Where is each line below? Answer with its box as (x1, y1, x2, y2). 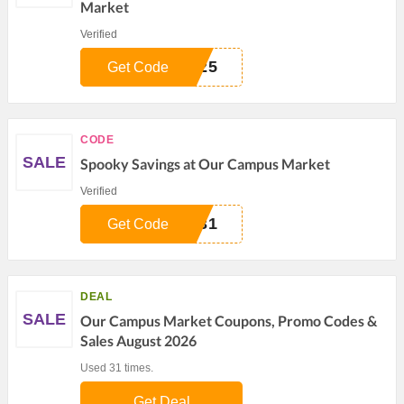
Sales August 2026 (80, 332, 197, 349)
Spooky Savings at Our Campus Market (80, 155, 330, 172)
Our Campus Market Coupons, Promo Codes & (80, 312, 377, 329)
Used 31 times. (80, 362, 153, 374)
